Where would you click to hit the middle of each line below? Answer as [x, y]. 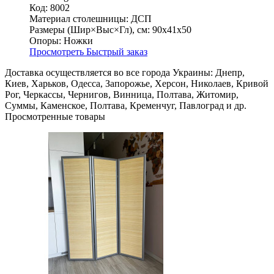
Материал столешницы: [79, 19]
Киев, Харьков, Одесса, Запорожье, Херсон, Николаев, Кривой [137, 84]
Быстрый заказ [117, 52]
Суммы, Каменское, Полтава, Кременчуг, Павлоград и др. [126, 106]
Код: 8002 [50, 8]
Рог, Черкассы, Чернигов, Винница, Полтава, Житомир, [122, 95]
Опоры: [45, 41]
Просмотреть [58, 52]
